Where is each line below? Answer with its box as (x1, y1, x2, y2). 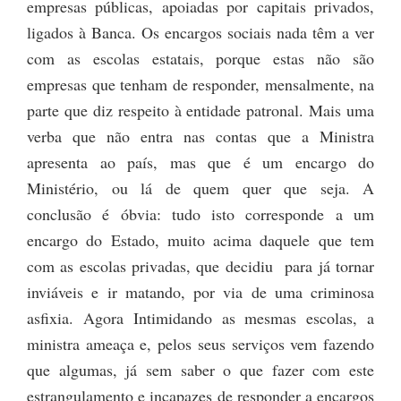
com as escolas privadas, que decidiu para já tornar (27, 255, 374, 277)
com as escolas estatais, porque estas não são (27, 47, 374, 70)
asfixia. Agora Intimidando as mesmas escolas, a (27, 307, 374, 329)
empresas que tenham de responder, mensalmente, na (27, 73, 374, 96)
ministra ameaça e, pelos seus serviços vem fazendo (27, 333, 374, 355)
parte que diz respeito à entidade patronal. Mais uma (27, 99, 374, 122)
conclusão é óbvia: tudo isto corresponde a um (27, 203, 374, 226)
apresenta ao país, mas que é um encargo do (27, 151, 374, 174)
